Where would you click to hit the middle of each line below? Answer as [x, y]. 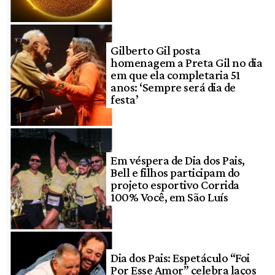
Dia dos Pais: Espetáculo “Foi [180, 258]
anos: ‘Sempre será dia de [173, 87]
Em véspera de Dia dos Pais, [178, 161]
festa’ [125, 100]
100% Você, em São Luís [169, 197]
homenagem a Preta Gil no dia [187, 63]
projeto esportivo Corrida [175, 185]
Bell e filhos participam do [175, 173]
